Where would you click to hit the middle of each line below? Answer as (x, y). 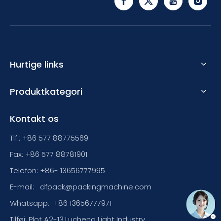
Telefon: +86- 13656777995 (57, 170)
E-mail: (23, 186)
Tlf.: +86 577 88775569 (49, 138)
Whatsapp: (32, 203)
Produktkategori (46, 91)
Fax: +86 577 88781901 (49, 154)
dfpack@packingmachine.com (96, 186)
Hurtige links (37, 64)
